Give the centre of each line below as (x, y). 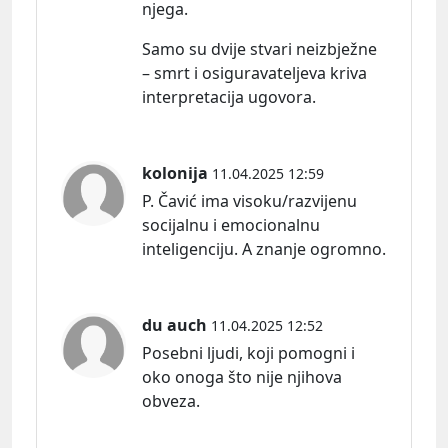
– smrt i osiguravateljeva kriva (254, 72)
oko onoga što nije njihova (242, 376)
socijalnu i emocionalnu (231, 224)
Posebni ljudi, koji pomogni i (248, 352)
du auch (174, 324)
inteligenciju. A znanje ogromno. (264, 248)
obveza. (171, 400)
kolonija (175, 172)
